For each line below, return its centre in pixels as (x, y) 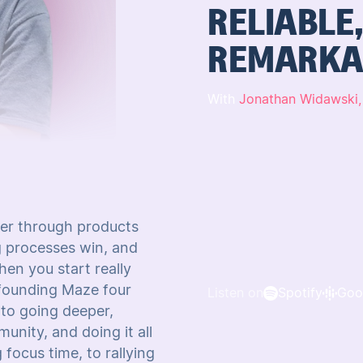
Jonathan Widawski (299, 100)
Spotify (300, 293)
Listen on (235, 293)
